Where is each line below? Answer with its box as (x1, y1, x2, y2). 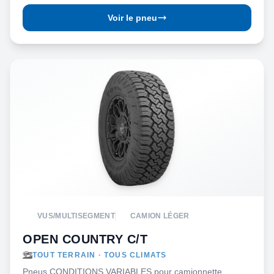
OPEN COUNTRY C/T (23, 232, 147, 246)
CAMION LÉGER (130, 212, 190, 220)
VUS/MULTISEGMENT (37, 212, 115, 220)
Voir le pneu (107, 13, 157, 23)
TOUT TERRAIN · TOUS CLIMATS (32, 251, 167, 259)
